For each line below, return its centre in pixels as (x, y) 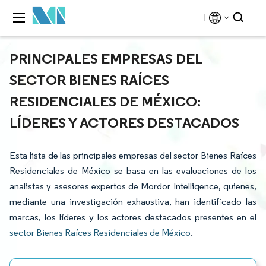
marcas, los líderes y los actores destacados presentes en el (133, 217)
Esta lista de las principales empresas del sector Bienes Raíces (133, 155)
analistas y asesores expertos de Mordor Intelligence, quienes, (133, 186)
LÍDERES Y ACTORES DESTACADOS (124, 122)
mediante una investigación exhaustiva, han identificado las (133, 202)
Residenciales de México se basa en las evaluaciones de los (133, 171)
